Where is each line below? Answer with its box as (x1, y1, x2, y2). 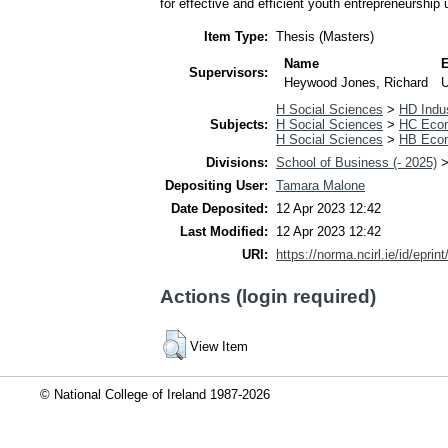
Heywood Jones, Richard (284, 74, 429, 90)
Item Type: (204, 28, 268, 44)
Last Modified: (180, 223, 268, 239)
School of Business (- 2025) (276, 154, 437, 170)
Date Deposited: (171, 200, 268, 216)
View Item (190, 339, 248, 355)
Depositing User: (165, 177, 268, 193)
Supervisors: (189, 64, 268, 80)
